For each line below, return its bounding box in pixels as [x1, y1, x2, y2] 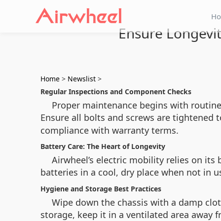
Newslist [68, 74, 96, 83]
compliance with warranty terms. [40, 124, 179, 136]
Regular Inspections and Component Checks [40, 87, 191, 96]
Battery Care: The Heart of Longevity [40, 142, 165, 151]
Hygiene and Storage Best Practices [40, 184, 161, 193]
